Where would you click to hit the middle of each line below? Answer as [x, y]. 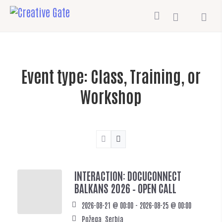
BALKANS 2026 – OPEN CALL [125, 188]
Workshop [111, 96]
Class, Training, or [146, 76]
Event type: [56, 76]
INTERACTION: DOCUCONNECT [128, 176]
